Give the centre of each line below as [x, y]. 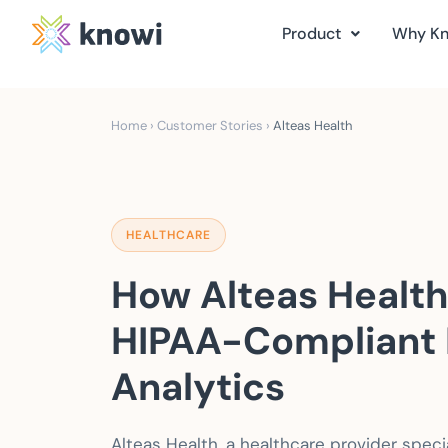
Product [312, 33]
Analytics [198, 387]
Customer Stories [210, 125]
